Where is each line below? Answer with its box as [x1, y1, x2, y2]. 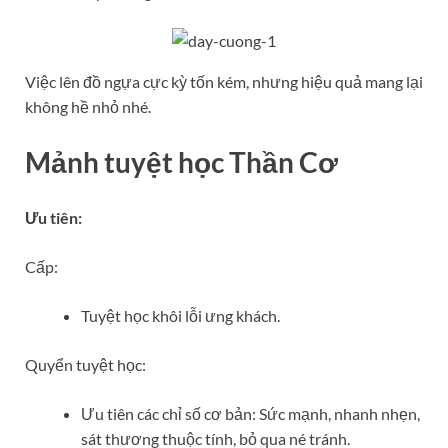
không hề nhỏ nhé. [25, 96, 151, 116]
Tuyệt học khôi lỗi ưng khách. [81, 306, 280, 326]
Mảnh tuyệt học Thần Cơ [25, 145, 338, 180]
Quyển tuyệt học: [25, 355, 146, 375]
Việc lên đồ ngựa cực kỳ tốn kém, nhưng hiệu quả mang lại [25, 71, 423, 91]
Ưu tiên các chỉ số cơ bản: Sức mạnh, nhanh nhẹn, [81, 404, 420, 424]
